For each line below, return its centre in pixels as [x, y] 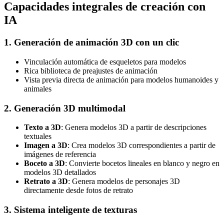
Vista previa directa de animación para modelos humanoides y [121, 79]
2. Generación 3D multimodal [65, 108]
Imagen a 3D [46, 145]
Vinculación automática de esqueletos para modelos [105, 61]
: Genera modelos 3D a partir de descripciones [134, 127]
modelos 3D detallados [60, 172]
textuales [38, 136]
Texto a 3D [42, 127]
